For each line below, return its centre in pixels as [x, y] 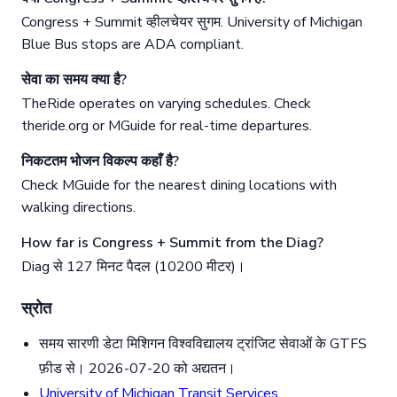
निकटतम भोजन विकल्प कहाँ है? [100, 162]
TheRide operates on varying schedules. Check [166, 104]
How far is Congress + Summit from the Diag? [172, 243]
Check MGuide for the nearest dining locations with [179, 186]
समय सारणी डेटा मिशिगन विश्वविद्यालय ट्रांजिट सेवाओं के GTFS [203, 344]
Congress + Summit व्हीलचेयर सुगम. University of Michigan [192, 23]
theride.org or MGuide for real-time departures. [167, 126]
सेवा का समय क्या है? [74, 80]
